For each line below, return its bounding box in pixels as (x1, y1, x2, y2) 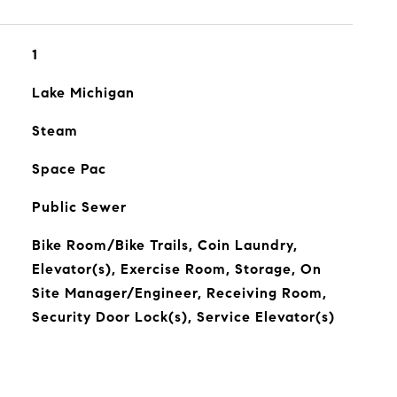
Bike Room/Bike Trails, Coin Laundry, (31, 237, 298, 253)
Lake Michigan (31, 84, 135, 101)
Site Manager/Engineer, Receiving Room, (31, 284, 327, 301)
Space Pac (31, 160, 106, 177)
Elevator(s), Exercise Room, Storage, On (31, 261, 322, 277)
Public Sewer (31, 198, 127, 215)
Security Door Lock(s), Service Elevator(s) (31, 308, 335, 325)
